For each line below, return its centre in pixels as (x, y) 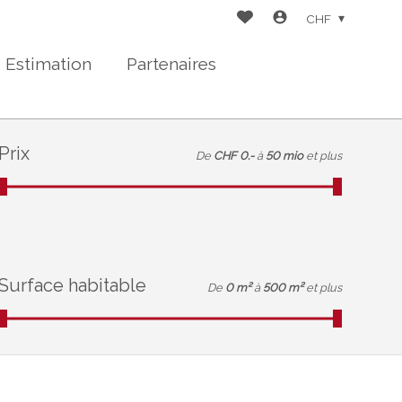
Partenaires (171, 63)
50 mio (284, 155)
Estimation (49, 63)
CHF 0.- (233, 155)
